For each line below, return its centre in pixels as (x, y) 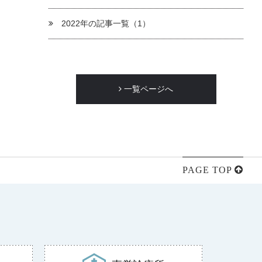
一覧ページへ (148, 89)
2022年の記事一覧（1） (105, 23)
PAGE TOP (207, 170)
